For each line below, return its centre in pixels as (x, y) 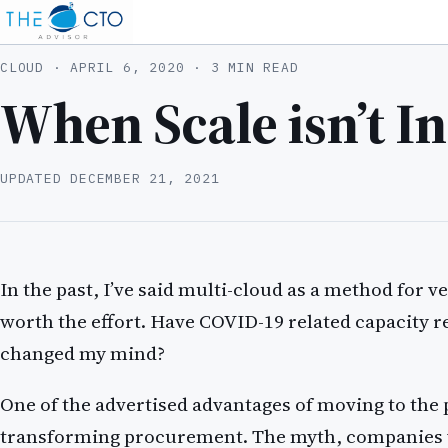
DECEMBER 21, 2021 (145, 179)
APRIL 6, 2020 (132, 67)
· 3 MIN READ (246, 67)
